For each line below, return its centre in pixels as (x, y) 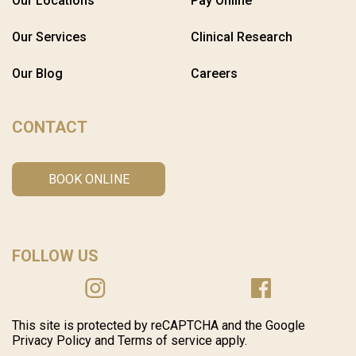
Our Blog (37, 74)
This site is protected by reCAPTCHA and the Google (159, 325)
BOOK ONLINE (89, 179)
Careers (214, 74)
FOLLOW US (55, 256)
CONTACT (50, 127)
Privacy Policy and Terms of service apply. (130, 341)
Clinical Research (242, 37)
